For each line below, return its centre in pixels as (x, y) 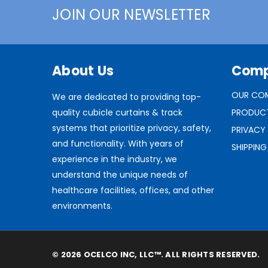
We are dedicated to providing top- (127, 97)
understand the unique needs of (120, 175)
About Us (83, 71)
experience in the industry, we (115, 159)
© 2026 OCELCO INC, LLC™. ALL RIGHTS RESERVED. (156, 254)
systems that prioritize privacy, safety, (132, 128)
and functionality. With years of (118, 144)
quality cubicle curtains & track (117, 113)
